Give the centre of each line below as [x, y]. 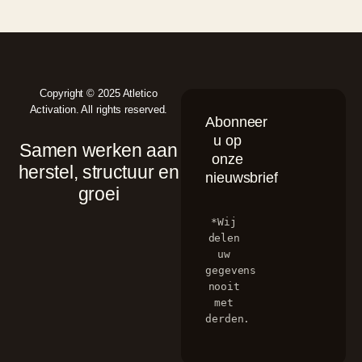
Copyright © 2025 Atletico [99, 93]
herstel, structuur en [99, 173]
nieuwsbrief [242, 177]
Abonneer [237, 122]
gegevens [231, 270]
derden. [228, 318]
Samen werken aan [99, 151]
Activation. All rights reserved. [99, 109]
